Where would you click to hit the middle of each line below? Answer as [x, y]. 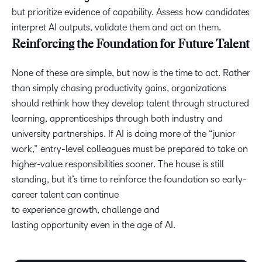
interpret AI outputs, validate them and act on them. [118, 27]
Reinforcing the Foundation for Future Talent [131, 45]
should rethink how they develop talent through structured [130, 103]
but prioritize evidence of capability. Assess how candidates [131, 12]
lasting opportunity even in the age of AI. [95, 225]
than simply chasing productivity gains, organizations [119, 88]
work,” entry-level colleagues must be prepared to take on [130, 149]
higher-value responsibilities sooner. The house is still [118, 164]
